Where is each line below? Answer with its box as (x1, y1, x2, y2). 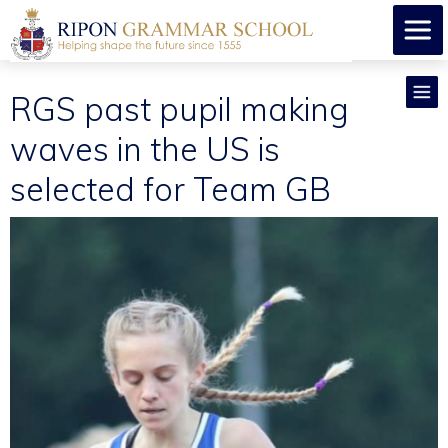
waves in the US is (10, 128, 280, 169)
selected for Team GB (10, 168, 331, 209)
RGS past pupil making (10, 88, 349, 129)
